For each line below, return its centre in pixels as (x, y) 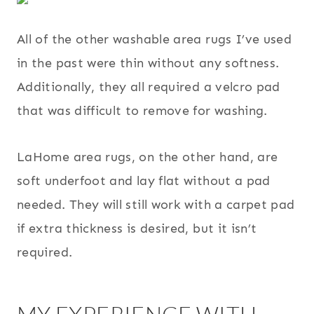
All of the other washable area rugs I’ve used (155, 40)
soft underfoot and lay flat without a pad (144, 181)
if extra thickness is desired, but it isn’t (137, 229)
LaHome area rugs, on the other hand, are (148, 157)
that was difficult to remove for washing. (142, 111)
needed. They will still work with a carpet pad (156, 205)
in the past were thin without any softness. (148, 63)
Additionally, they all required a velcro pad (149, 87)
